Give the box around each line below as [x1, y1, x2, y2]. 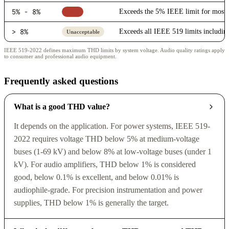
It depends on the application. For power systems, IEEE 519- [13, 122, 210, 131]
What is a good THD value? [13, 102, 110, 111]
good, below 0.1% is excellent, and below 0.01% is [13, 173, 179, 182]
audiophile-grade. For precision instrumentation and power [13, 186, 202, 195]
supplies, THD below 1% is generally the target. [13, 198, 169, 208]
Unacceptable [66, 29, 100, 35]
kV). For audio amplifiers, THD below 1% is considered [13, 160, 196, 169]
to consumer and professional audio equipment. [4, 53, 117, 59]
